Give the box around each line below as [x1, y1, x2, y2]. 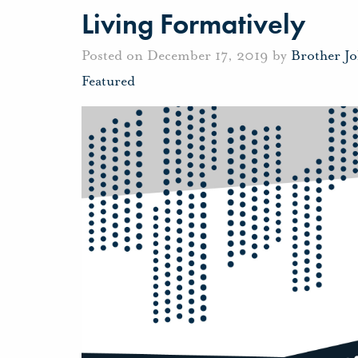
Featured [82, 71, 135, 89]
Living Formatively [82, 6, 305, 42]
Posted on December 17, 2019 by [82, 46, 291, 64]
